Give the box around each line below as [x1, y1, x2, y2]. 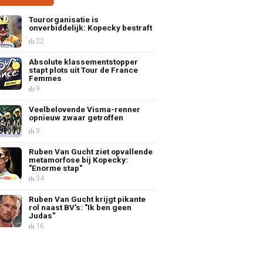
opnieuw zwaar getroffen [29, 112, 124, 122]
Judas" [29, 210, 56, 220]
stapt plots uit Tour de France [29, 65, 139, 75]
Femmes [29, 73, 62, 83]
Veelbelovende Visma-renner [29, 104, 141, 114]
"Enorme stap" [29, 163, 83, 173]
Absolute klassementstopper [29, 56, 139, 66]
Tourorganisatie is [29, 14, 99, 24]
